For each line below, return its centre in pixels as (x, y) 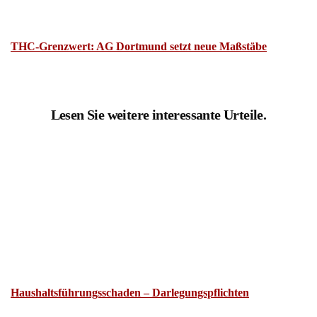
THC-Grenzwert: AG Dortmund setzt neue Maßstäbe (139, 37)
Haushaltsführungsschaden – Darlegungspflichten (130, 282)
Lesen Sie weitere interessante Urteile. (158, 104)
